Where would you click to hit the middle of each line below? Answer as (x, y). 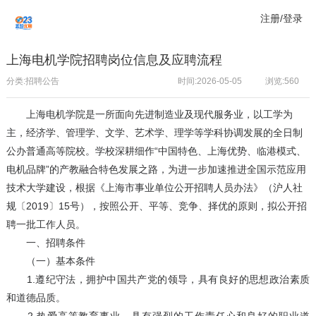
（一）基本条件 (50, 261)
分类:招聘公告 (32, 81)
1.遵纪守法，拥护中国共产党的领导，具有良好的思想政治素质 (158, 280)
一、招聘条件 (45, 243)
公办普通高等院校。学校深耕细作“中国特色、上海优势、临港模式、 (156, 151)
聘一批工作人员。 (45, 225)
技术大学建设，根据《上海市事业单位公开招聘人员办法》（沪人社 (154, 188)
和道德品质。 (36, 298)
